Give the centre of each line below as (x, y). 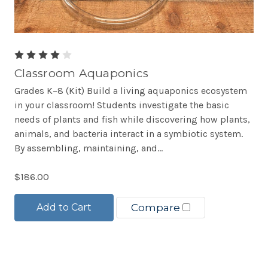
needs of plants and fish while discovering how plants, (132, 119)
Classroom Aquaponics (81, 73)
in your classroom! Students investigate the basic (122, 105)
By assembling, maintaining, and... (89, 148)
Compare (157, 208)
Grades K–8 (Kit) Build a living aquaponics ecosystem (131, 91)
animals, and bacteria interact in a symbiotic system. (129, 134)
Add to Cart (64, 207)
